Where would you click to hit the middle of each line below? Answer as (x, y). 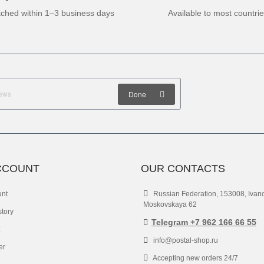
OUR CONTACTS (183, 169)
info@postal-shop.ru (185, 241)
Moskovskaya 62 (170, 205)
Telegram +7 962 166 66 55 (204, 222)
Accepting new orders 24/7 (195, 258)
